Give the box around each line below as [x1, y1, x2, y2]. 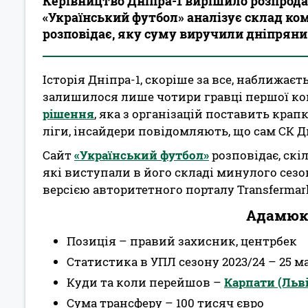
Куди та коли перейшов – [67, 274, 224, 290]
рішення [43, 106, 94, 122]
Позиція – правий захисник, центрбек [67, 233, 297, 249]
